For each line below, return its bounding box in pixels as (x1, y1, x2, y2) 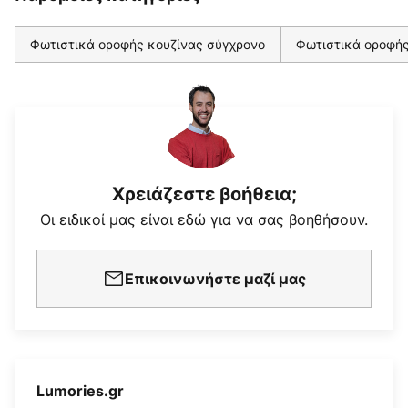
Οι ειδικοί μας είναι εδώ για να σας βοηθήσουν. (40, 209, 368, 230)
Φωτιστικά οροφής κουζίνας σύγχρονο (30, 36, 265, 54)
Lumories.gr (36, 382, 124, 401)
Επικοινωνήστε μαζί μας (124, 270, 306, 289)
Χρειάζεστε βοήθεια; (111, 183, 297, 206)
